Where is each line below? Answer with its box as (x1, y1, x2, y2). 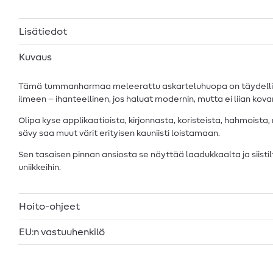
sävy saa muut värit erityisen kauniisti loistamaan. (18, 129, 220, 138)
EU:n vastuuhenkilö (19, 227, 105, 237)
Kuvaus (19, 52, 52, 62)
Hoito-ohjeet (19, 201, 80, 211)
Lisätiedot (19, 26, 67, 37)
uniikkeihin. (18, 163, 61, 172)
